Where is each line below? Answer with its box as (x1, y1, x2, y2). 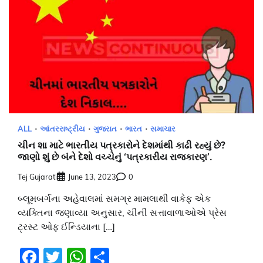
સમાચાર (150, 123, 176, 133)
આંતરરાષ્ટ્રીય (40, 123, 85, 133)
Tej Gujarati (18, 171, 57, 181)
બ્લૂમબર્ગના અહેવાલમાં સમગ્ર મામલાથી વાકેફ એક (18, 192, 211, 204)
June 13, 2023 (68, 171, 116, 181)
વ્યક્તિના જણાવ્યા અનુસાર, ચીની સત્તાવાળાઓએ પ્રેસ (18, 206, 227, 218)
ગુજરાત (93, 123, 117, 133)
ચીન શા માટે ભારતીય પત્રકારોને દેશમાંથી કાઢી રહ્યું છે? (18, 140, 225, 151)
